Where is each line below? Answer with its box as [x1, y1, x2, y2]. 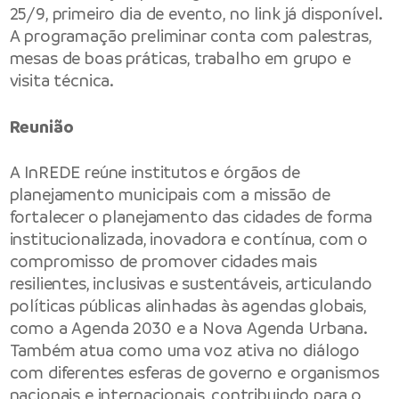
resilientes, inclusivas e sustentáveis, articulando [9, 272, 372, 295]
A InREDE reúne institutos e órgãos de [9, 160, 300, 183]
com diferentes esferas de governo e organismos [9, 361, 380, 384]
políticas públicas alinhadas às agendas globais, [9, 294, 366, 317]
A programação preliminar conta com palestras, [9, 25, 371, 48]
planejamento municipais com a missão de [9, 183, 330, 206]
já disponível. [280, 3, 382, 26]
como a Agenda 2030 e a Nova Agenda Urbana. [9, 316, 367, 339]
